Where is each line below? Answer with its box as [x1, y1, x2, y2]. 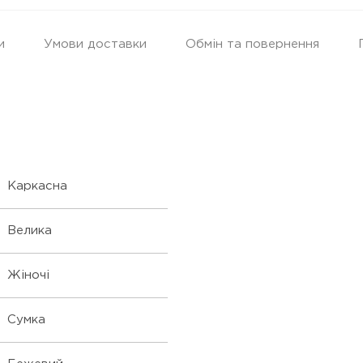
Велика [7, 225, 52, 236]
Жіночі [7, 270, 49, 280]
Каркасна [7, 181, 67, 191]
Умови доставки [44, 39, 147, 49]
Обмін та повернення [186, 39, 319, 49]
